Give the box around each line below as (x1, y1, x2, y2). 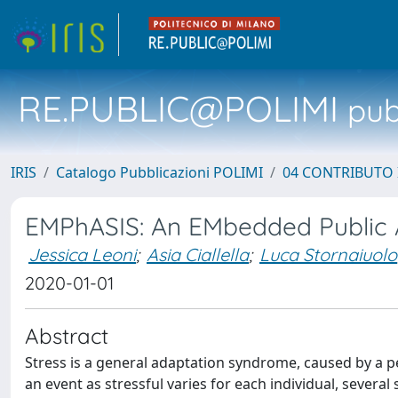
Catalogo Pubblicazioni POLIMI (56, 163, 263, 182)
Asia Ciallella (147, 243, 249, 266)
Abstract (25, 322, 108, 349)
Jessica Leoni (28, 243, 136, 266)
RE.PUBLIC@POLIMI (18, 86, 338, 131)
